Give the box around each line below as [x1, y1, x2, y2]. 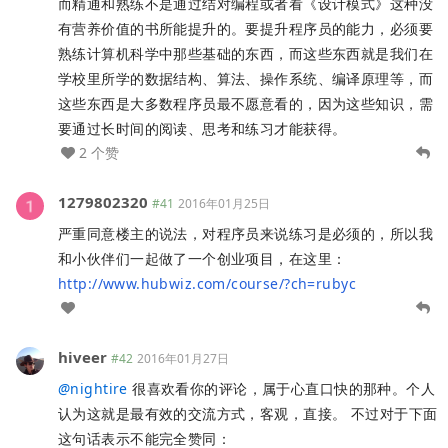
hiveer [58, 346, 107, 367]
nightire [70, 378, 128, 398]
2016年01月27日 [137, 349, 229, 367]
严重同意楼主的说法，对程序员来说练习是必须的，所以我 [58, 223, 433, 243]
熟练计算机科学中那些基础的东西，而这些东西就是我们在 [58, 43, 433, 63]
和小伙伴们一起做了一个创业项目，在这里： [58, 248, 347, 268]
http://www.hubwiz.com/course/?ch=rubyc [58, 273, 356, 293]
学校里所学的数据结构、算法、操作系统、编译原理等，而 [58, 68, 433, 88]
